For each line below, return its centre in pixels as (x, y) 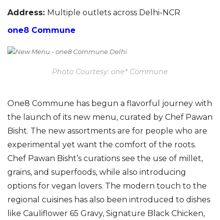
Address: (27, 12)
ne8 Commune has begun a (70, 103)
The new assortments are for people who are (119, 131)
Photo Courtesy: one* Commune (110, 72)
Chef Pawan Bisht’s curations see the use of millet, (105, 158)
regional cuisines (41, 199)
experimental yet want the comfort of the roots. (102, 144)
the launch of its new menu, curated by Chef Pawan (110, 117)
